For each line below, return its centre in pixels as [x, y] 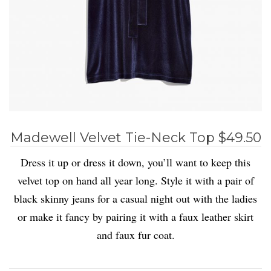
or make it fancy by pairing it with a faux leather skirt [135, 217]
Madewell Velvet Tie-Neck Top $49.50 [135, 138]
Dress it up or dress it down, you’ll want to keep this [135, 162]
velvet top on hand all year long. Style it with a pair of [135, 181]
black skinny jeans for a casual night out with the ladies [135, 199]
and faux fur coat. [135, 235]
